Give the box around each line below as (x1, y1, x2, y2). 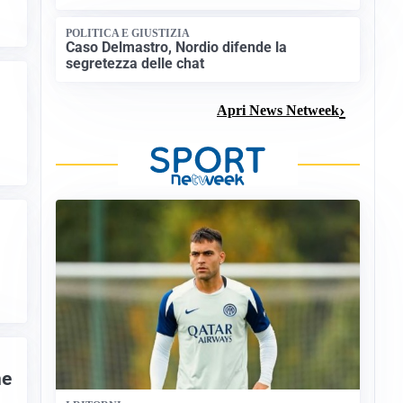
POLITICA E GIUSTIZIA (66, 27, 191, 40)
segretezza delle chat (66, 54, 205, 72)
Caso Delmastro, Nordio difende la (66, 38, 288, 56)
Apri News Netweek (217, 102, 339, 118)
